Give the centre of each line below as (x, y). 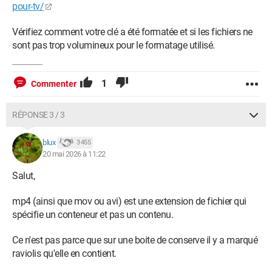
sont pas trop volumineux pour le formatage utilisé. (114, 46)
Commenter (54, 84)
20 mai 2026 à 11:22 (74, 154)
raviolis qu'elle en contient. (64, 254)
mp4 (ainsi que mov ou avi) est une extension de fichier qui (129, 202)
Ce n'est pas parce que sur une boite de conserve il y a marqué (135, 240)
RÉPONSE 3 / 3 (39, 115)
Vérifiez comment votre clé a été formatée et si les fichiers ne (132, 32)
